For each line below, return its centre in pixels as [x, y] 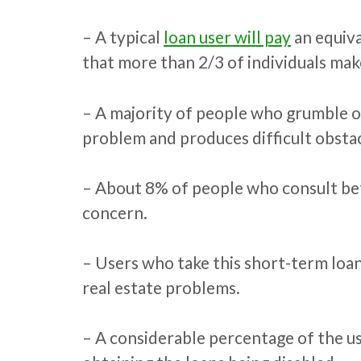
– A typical [123, 37]
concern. [115, 212]
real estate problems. [161, 287]
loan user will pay [227, 37]
